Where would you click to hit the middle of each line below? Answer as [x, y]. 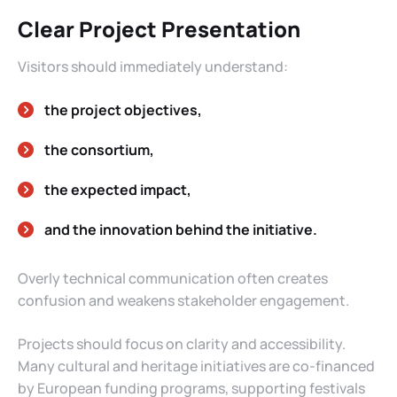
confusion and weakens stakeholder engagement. [183, 300]
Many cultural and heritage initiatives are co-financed [196, 366]
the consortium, [99, 149]
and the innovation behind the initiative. [181, 229]
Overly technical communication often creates [173, 278]
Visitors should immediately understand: [153, 66]
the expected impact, [118, 189]
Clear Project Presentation [159, 28]
